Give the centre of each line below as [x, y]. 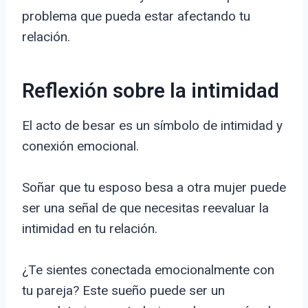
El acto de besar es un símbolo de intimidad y [152, 126]
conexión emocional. [80, 146]
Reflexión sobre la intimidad [151, 92]
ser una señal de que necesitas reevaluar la [145, 208]
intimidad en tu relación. [90, 229]
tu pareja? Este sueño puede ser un [123, 291]
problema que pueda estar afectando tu [136, 16]
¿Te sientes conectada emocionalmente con [148, 270]
